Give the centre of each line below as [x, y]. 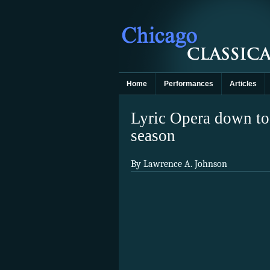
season [153, 136]
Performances [188, 84]
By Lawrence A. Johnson [179, 164]
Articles [243, 84]
